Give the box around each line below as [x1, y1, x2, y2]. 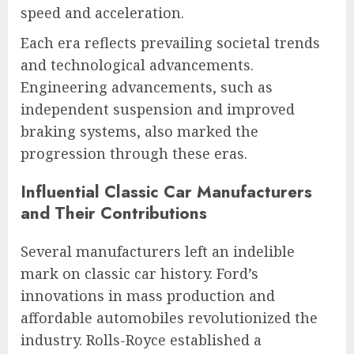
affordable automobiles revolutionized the [21, 308, 318, 328]
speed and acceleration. [21, 3, 184, 23]
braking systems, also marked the [21, 122, 258, 141]
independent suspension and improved [21, 100, 295, 119]
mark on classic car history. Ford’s [21, 264, 258, 284]
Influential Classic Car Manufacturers [21, 179, 312, 205]
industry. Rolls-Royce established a [21, 330, 262, 350]
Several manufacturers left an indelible [21, 242, 295, 262]
